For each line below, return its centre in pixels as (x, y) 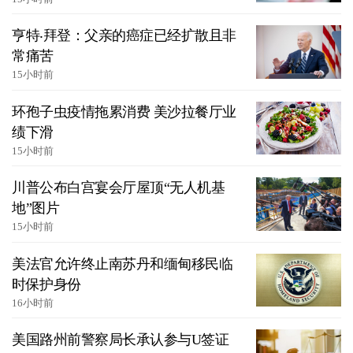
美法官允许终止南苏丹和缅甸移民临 (122, 264)
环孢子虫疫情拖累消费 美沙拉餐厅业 (124, 111)
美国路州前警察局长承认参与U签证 (120, 340)
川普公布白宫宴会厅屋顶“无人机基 (118, 188)
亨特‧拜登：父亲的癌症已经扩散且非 (124, 36)
